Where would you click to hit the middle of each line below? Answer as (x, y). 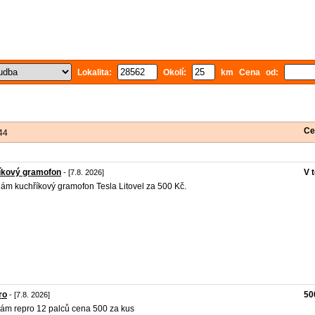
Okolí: (175, 72)
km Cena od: (250, 72)
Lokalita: (95, 72)
